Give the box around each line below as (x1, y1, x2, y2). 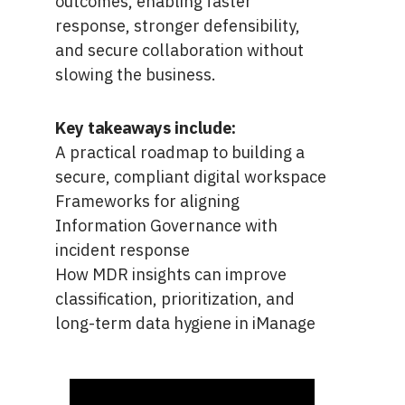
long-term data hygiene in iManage (54, 311, 316, 334)
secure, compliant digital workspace (54, 165, 326, 187)
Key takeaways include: (54, 116, 236, 138)
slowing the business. (54, 62, 216, 85)
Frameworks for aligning (54, 189, 240, 212)
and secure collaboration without (54, 38, 304, 61)
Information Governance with (54, 213, 278, 236)
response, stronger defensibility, (54, 14, 300, 36)
